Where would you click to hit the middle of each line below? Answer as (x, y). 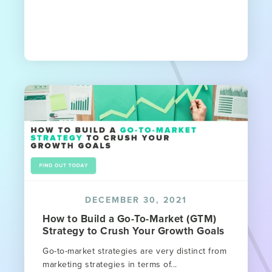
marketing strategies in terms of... (110, 264)
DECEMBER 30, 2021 (136, 199)
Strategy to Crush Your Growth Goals (134, 230)
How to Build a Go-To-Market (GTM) (130, 218)
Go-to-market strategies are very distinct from (134, 250)
